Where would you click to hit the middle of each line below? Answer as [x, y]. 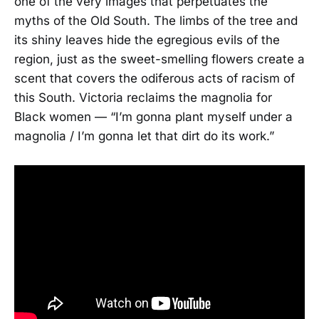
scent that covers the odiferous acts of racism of [155, 78]
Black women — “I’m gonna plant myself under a [153, 116]
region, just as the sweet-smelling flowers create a [159, 59]
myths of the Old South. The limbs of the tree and [156, 20]
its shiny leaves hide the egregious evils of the [147, 40]
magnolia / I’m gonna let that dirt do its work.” [144, 136]
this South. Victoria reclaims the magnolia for [143, 97]
